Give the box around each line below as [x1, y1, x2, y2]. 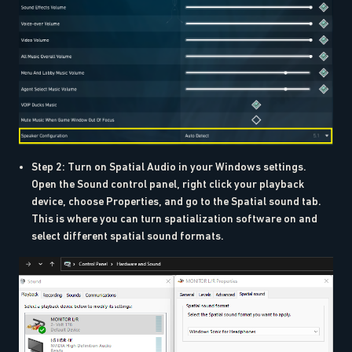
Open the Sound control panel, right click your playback [31, 177, 304, 190]
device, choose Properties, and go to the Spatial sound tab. [31, 194, 321, 207]
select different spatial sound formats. [31, 229, 224, 242]
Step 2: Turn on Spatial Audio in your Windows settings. [31, 159, 306, 173]
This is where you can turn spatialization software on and [31, 211, 317, 225]
